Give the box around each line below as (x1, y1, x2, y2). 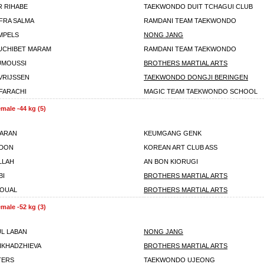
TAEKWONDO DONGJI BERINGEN (144, 74, 248, 81)
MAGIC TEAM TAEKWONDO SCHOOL (144, 88, 258, 95)
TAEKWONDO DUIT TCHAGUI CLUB (144, 3, 253, 10)
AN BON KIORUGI (144, 158, 198, 165)
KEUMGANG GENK (144, 130, 202, 137)
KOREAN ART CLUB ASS (144, 144, 217, 151)
